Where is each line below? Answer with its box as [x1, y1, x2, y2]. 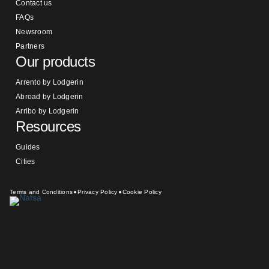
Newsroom [16, 28, 52, 36]
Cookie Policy [122, 189, 162, 195]
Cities [16, 157, 35, 166]
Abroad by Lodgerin [16, 92, 83, 101]
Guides [16, 143, 40, 151]
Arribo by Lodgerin [16, 107, 79, 115]
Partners [16, 42, 44, 50]
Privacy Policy [77, 189, 118, 195]
